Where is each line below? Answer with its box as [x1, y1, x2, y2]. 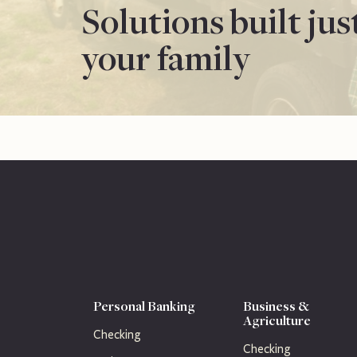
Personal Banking [93, 296, 195, 315]
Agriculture [242, 311, 311, 329]
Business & [242, 296, 309, 315]
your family [81, 34, 250, 80]
